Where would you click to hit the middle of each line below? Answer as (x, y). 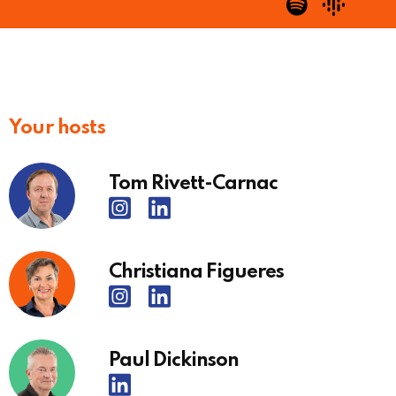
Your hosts (57, 128)
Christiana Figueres (196, 272)
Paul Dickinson (173, 360)
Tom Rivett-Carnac (193, 183)
